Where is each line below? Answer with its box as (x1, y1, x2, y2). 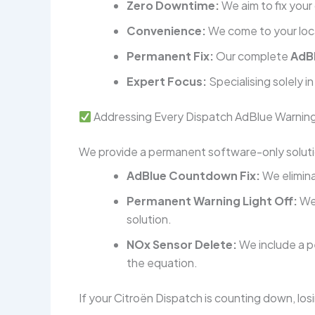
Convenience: (127, 23, 206, 39)
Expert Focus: (127, 74, 207, 89)
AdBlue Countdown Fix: (127, 168, 260, 184)
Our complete (214, 49, 290, 64)
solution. (127, 212, 172, 227)
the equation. (127, 255, 198, 271)
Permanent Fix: (127, 49, 214, 64)
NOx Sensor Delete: (127, 237, 237, 252)
